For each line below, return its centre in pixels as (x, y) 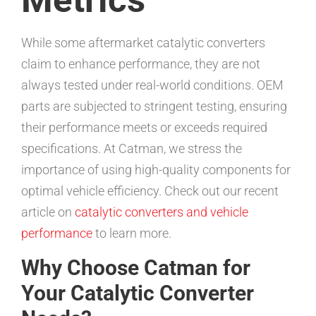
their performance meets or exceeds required (144, 128)
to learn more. (132, 233)
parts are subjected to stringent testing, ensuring (154, 107)
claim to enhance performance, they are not (141, 64)
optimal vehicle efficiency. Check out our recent (150, 191)
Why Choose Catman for (136, 268)
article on (48, 212)
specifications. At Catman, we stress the (132, 149)
